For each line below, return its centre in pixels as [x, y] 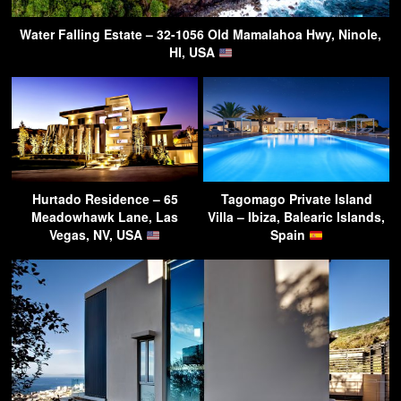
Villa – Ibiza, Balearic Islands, [296, 217]
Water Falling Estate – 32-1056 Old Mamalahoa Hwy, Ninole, [200, 34]
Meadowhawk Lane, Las [105, 217]
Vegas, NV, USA [98, 235]
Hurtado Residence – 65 [105, 199]
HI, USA [193, 52]
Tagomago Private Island [296, 199]
